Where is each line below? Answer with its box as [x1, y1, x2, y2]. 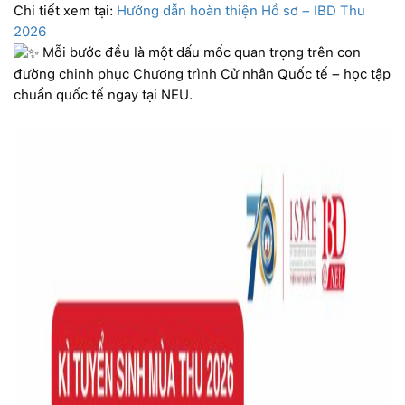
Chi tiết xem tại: [14, 2, 117, 19]
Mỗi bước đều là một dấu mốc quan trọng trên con [39, 43, 361, 61]
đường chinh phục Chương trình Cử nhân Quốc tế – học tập [14, 65, 391, 82]
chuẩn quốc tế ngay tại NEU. [14, 86, 193, 103]
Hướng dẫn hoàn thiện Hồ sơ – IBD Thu [117, 2, 365, 19]
